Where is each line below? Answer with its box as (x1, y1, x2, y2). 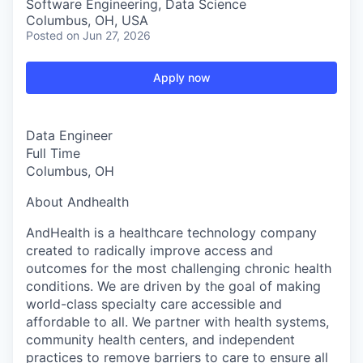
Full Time (26, 145, 80, 161)
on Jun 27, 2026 (66, 28, 151, 42)
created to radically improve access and (26, 242, 273, 258)
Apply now (152, 70, 211, 84)
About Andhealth (26, 194, 129, 210)
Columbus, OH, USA (26, 12, 148, 28)
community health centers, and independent (26, 331, 295, 348)
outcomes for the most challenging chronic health (26, 260, 331, 276)
